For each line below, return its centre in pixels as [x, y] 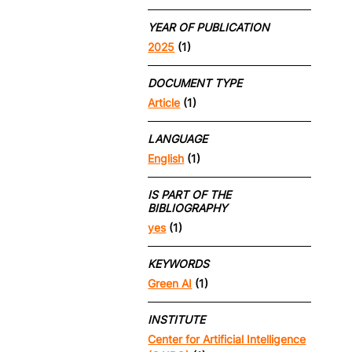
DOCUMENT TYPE [195, 82]
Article [164, 103]
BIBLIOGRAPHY [188, 207]
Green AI [170, 284]
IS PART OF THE [190, 194]
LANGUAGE [178, 138]
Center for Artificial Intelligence [227, 339]
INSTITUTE [177, 319]
